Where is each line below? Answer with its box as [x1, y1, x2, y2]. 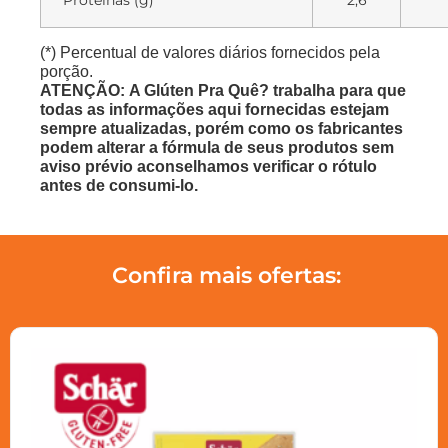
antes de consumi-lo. [40, 177, 198, 195]
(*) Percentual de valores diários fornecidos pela [40, 44, 380, 62]
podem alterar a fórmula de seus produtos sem [40, 139, 394, 157]
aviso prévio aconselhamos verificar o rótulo [40, 158, 377, 176]
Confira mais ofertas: [112, 262, 341, 290]
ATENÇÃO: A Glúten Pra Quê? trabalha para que [40, 82, 406, 100]
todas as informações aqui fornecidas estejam [40, 101, 389, 119]
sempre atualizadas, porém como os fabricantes [40, 120, 403, 138]
